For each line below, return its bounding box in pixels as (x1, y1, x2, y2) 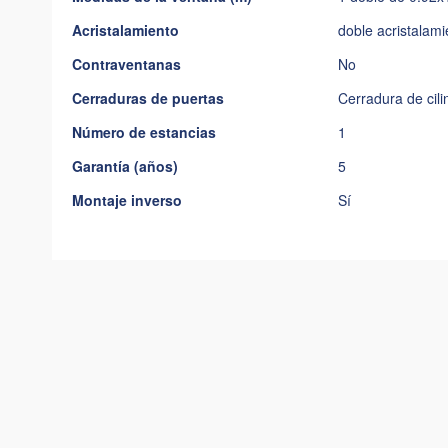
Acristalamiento (72, 20, 179, 40)
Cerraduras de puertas (72, 88, 224, 108)
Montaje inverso (72, 190, 182, 210)
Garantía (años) (72, 156, 178, 176)
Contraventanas (72, 54, 181, 74)
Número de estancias (72, 122, 216, 142)
